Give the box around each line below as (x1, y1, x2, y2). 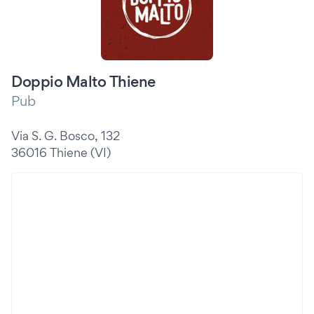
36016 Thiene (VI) (11, 145, 111, 160)
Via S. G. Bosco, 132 (11, 128, 120, 143)
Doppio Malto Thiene (11, 72, 156, 90)
